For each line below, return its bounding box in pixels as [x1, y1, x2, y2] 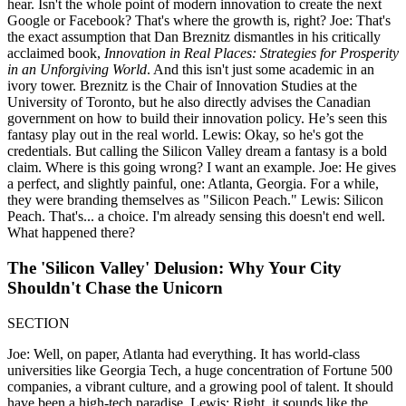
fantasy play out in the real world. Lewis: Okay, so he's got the [7, 127, 363, 143]
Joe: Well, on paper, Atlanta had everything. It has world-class [7, 345, 360, 362]
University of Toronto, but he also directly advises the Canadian [7, 94, 371, 111]
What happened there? [7, 225, 135, 241]
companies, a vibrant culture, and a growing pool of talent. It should [7, 378, 393, 394]
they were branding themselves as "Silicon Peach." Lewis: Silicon [7, 192, 383, 208]
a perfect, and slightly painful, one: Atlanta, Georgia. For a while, [7, 176, 379, 192]
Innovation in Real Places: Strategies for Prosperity [104, 45, 399, 62]
